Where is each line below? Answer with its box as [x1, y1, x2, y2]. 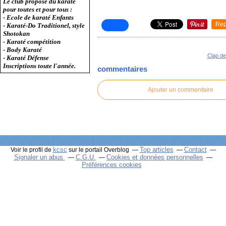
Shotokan [3, 30, 30, 37]
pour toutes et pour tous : [3, 6, 72, 13]
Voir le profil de [10, 146, 53, 153]
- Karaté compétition [3, 38, 61, 45]
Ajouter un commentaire [148, 86, 214, 93]
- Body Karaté [3, 46, 42, 53]
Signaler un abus [14, 153, 65, 161]
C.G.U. [75, 153, 96, 161]
